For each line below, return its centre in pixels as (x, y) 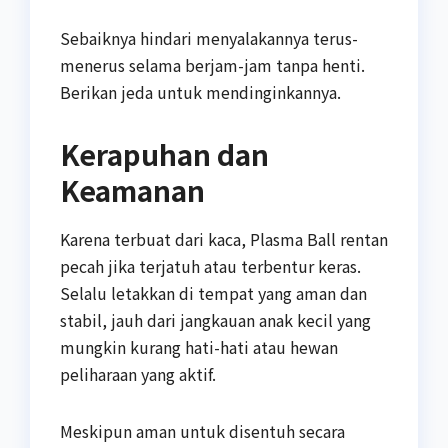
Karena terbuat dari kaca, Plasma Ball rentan (224, 238)
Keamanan (132, 189)
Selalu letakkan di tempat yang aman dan (213, 292)
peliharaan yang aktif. (138, 373)
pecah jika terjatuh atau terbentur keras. (210, 265)
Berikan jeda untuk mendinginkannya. (200, 91)
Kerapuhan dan (164, 153)
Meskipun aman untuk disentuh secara (202, 430)
